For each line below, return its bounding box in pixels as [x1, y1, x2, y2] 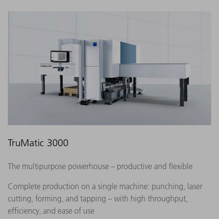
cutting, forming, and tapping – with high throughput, [8, 194, 188, 204]
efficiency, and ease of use [8, 206, 94, 216]
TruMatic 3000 [8, 137, 68, 149]
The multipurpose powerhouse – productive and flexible [8, 161, 193, 172]
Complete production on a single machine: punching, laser [8, 181, 202, 192]
